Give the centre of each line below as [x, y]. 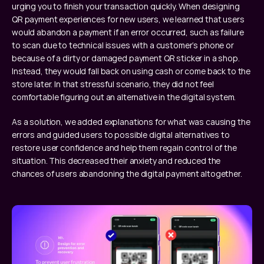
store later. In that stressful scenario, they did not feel [113, 84]
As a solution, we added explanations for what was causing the [131, 121]
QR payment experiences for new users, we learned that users [128, 19]
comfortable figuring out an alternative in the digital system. [125, 97]
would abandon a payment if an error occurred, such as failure [128, 32]
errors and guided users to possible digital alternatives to [121, 134]
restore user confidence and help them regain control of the [124, 147]
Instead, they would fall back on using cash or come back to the [131, 71]
